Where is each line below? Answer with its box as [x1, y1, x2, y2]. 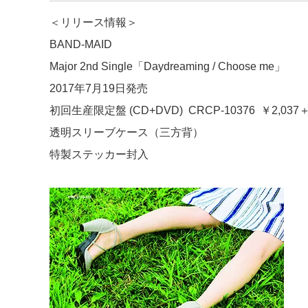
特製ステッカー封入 [49, 148, 148, 160]
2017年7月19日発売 [49, 82, 148, 94]
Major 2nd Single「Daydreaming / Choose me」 [49, 60, 285, 72]
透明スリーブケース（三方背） [49, 126, 203, 138]
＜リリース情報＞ [49, 16, 137, 28]
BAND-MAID [49, 38, 112, 50]
